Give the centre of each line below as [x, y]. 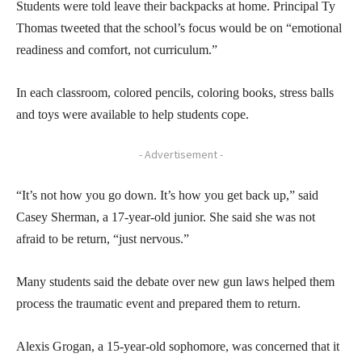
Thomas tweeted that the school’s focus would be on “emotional [179, 27]
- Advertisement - [181, 154]
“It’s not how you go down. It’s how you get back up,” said [167, 195]
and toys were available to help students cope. [133, 114]
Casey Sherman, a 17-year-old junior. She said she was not [166, 217]
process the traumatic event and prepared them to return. [158, 303]
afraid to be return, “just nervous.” [103, 238]
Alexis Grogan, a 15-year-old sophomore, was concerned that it [178, 346]
